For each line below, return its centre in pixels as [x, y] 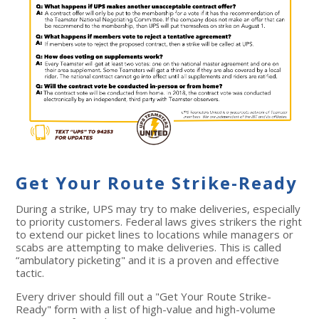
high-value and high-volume [209, 309]
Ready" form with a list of [79, 309]
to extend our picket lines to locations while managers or [155, 234]
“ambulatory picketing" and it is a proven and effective [148, 260]
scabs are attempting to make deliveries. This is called [149, 247]
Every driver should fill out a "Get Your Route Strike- [144, 296]
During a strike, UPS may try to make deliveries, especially [158, 208]
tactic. [32, 272]
